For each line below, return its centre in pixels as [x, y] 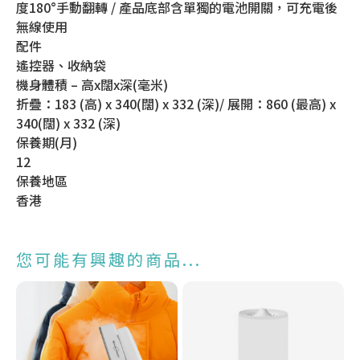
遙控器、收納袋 [61, 65]
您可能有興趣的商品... [109, 259]
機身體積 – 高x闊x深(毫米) [92, 84]
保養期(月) [47, 142]
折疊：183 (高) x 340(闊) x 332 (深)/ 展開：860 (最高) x [176, 103]
